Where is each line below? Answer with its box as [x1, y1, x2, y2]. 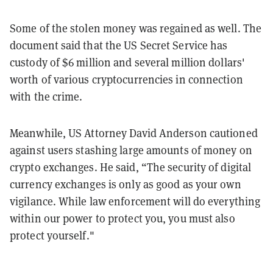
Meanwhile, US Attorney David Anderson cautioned [10, 126, 258, 141]
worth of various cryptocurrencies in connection [10, 72, 243, 87]
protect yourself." [10, 228, 94, 243]
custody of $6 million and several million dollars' [10, 55, 246, 70]
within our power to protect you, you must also [10, 211, 235, 226]
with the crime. [10, 89, 83, 104]
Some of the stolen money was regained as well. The [10, 21, 262, 36]
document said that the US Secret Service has [10, 38, 228, 53]
